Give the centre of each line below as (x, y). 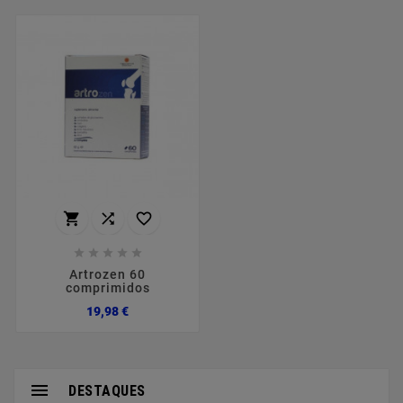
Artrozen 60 (107, 275)
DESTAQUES (107, 390)
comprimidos (107, 288)
